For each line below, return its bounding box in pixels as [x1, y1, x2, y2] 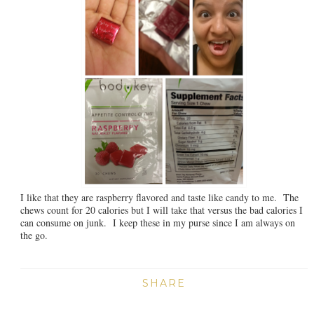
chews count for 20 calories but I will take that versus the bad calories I [20, 203, 303, 217]
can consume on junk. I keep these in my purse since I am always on [20, 216, 295, 230]
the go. [20, 228, 51, 243]
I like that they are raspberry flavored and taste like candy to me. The [20, 191, 299, 205]
